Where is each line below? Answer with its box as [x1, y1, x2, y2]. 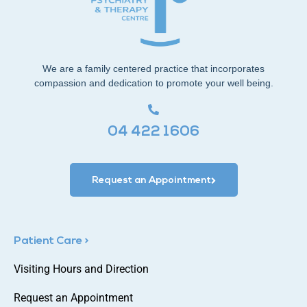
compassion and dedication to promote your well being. [34, 77, 273, 88]
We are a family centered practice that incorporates [42, 62, 265, 74]
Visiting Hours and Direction [14, 262, 149, 275]
